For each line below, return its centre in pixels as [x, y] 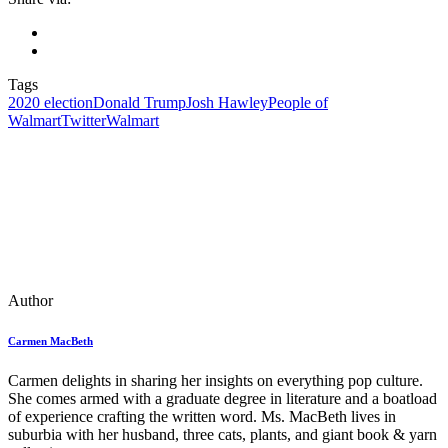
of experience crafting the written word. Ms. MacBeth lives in [202, 416]
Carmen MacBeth [50, 340]
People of [298, 102]
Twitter [83, 120]
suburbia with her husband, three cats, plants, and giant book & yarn [222, 434]
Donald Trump [139, 102]
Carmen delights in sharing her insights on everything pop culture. [215, 380]
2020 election [50, 102]
